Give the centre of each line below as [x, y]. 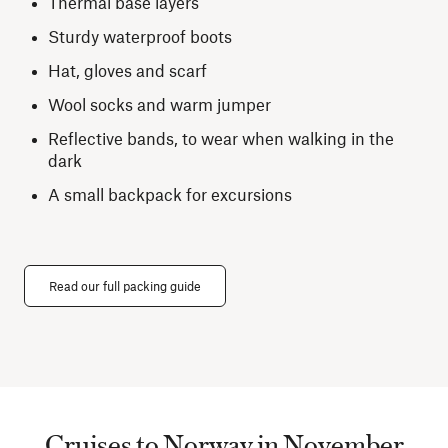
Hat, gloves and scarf [129, 70]
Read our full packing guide [125, 286]
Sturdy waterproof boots [142, 36]
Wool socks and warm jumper [161, 104]
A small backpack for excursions [174, 194]
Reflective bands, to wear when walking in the [221, 138]
